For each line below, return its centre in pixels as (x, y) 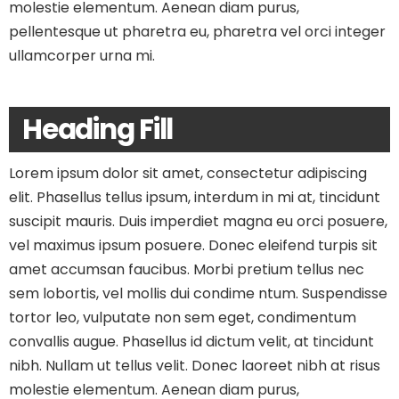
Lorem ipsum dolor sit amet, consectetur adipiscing (188, 173)
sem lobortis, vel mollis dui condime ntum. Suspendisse (198, 293)
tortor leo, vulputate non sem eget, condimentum (183, 318)
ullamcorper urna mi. (82, 56)
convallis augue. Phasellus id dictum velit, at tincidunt (191, 342)
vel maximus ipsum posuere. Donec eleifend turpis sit (193, 245)
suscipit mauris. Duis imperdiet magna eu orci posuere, (198, 221)
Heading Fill (98, 129)
